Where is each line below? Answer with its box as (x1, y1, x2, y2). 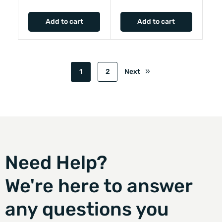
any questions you (5, 198, 169, 220)
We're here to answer (5, 174, 192, 197)
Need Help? (5, 151, 107, 173)
